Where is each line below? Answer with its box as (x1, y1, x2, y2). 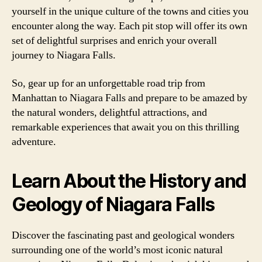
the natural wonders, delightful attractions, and (12, 105, 207, 119)
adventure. (12, 135, 56, 149)
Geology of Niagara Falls (12, 192, 215, 216)
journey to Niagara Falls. (12, 49, 116, 62)
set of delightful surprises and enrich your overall (12, 34, 217, 47)
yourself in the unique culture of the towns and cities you (12, 5, 249, 18)
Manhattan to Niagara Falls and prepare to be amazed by (12, 91, 247, 105)
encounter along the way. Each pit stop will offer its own (12, 19, 247, 33)
